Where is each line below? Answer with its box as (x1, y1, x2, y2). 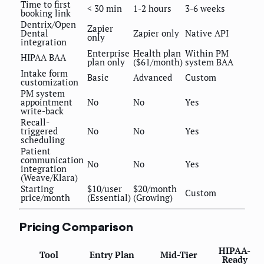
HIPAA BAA (21, 51, 66, 64)
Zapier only (133, 27, 179, 39)
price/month (21, 192, 70, 204)
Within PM (185, 47, 229, 60)
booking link (21, 7, 71, 19)
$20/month (133, 183, 177, 195)
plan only (87, 56, 125, 68)
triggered (21, 125, 58, 137)
